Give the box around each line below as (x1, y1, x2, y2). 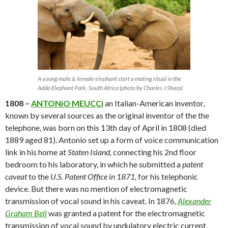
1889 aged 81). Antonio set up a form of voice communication (5, 135, 218, 145)
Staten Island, (68, 147, 113, 157)
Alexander (178, 196, 211, 206)
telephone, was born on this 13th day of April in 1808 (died (5, 123, 206, 133)
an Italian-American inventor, (105, 98, 205, 108)
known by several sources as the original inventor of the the (5, 110, 209, 121)
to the (28, 172, 49, 182)
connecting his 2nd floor (113, 147, 196, 157)
